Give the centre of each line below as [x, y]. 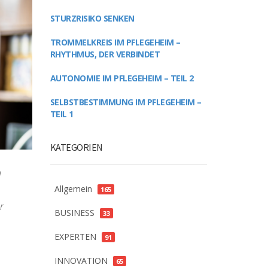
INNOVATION [81, 261]
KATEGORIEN [76, 147]
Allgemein [73, 189]
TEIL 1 [62, 114]
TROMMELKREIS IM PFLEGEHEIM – [115, 42]
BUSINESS [74, 213]
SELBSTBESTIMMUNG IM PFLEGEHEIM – [126, 102]
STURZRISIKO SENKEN [92, 18]
